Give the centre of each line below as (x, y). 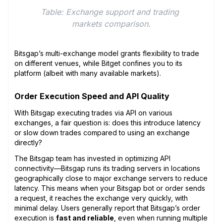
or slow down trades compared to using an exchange (102, 132)
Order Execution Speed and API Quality (92, 96)
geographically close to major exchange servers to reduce (111, 178)
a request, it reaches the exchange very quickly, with (101, 198)
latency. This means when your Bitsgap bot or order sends (110, 188)
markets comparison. (111, 24)
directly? (29, 142)
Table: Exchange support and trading (110, 12)
